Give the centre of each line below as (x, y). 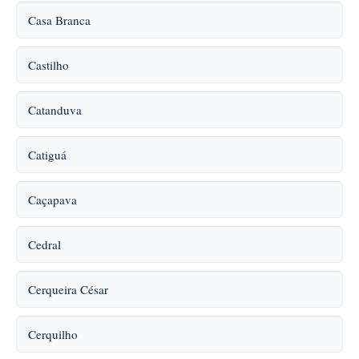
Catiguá (47, 155)
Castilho (48, 65)
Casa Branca (59, 20)
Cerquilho (53, 334)
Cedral (44, 244)
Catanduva (55, 110)
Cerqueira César (68, 289)
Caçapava (52, 200)
